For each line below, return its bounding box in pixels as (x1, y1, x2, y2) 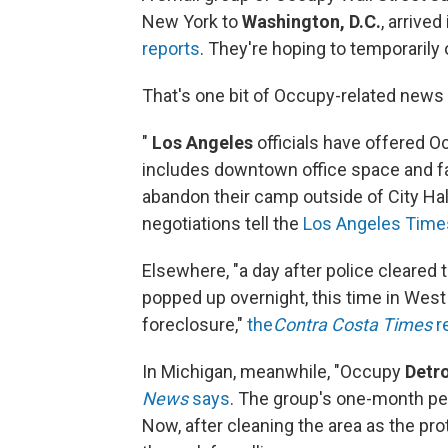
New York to (142, 11, 242, 32)
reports (142, 38, 200, 59)
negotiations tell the (142, 213, 303, 234)
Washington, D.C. (242, 11, 381, 32)
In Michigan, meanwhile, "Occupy (142, 361, 405, 382)
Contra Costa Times (273, 314, 432, 335)
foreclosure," (142, 314, 247, 335)
